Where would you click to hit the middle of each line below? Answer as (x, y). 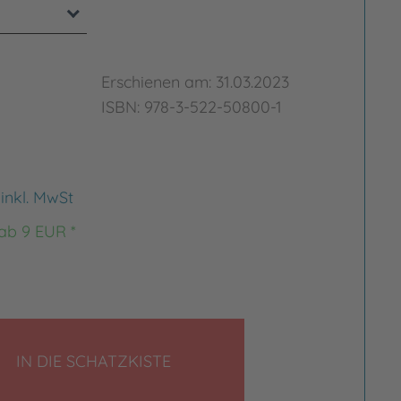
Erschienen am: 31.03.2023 (196, 82)
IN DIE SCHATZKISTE (94, 361)
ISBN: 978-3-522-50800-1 (192, 107)
